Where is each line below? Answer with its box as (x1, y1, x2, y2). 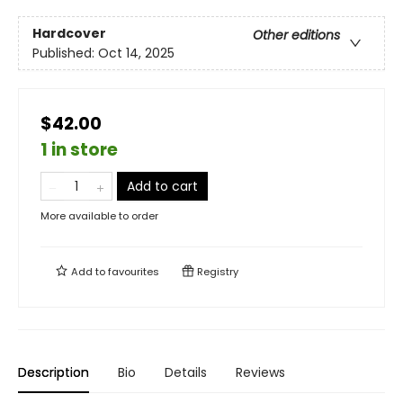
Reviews (236, 363, 285, 382)
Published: (32, 43, 98, 62)
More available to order (40, 209, 158, 224)
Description (18, 363, 89, 382)
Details (165, 363, 207, 382)
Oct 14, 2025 (98, 43, 175, 62)
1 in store (40, 138, 118, 163)
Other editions (253, 25, 340, 44)
